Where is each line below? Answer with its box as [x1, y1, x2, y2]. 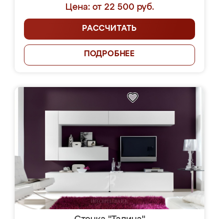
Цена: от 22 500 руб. [65, 3, 154, 12]
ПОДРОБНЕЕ [84, 50, 135, 58]
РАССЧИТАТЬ [82, 25, 137, 33]
